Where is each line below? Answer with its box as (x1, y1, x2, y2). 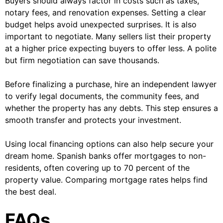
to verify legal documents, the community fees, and (5, 91, 199, 102)
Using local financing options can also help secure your (5, 139, 214, 149)
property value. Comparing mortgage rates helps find (5, 175, 208, 185)
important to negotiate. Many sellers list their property (5, 31, 211, 42)
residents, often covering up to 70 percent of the (5, 163, 190, 173)
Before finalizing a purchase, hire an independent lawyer (5, 79, 217, 90)
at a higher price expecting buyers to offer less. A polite (5, 43, 217, 54)
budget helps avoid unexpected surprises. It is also (5, 19, 197, 30)
